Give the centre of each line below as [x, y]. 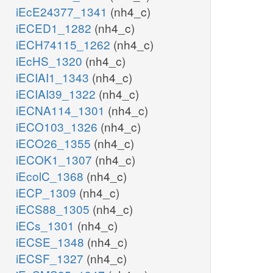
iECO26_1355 [55, 143]
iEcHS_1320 [51, 61]
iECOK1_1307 [55, 160]
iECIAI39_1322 [57, 94]
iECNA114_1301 [62, 110]
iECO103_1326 [58, 127]
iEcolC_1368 [51, 176]
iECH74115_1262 [65, 44]
